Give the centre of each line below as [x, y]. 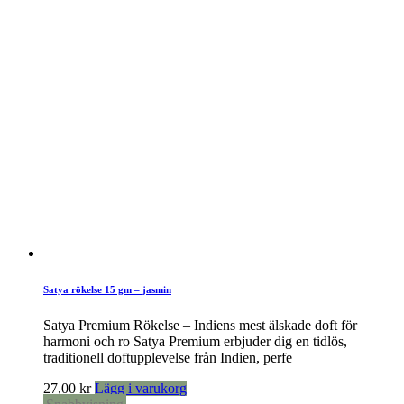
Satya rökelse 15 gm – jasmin [107, 289]
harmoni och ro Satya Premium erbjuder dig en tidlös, [195, 341]
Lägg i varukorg [141, 388]
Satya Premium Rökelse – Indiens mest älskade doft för [200, 325]
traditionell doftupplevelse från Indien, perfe [168, 357]
